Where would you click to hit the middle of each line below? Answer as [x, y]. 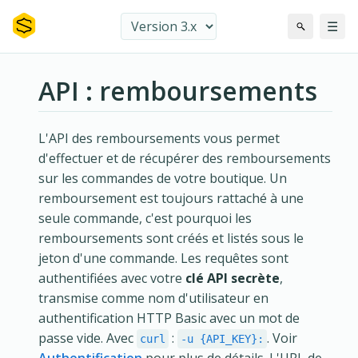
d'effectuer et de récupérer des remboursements [185, 159]
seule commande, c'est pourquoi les [145, 219]
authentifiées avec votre [112, 278]
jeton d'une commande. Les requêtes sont [163, 259]
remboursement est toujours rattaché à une [171, 199]
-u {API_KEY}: [222, 339]
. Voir [282, 338]
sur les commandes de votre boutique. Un [163, 179]
